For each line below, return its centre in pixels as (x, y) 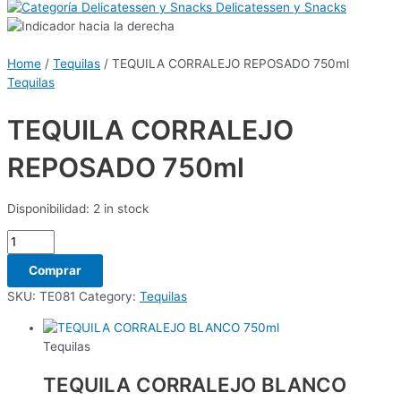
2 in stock (121, 208)
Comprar (55, 271)
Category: (109, 297)
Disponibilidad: (48, 208)
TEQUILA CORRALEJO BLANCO (195, 385)
